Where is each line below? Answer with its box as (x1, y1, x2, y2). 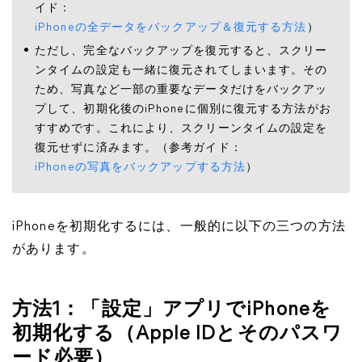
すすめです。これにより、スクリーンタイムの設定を (35, 123, 328, 135)
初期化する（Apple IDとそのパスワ (12, 325, 343, 344)
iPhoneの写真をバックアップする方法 (35, 162, 246, 174)
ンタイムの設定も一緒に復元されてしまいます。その (35, 65, 328, 77)
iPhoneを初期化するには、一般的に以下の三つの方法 (12, 221, 346, 234)
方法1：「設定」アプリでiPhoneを (12, 301, 331, 320)
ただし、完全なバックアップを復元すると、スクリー (35, 45, 328, 57)
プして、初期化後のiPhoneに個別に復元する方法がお (35, 103, 331, 116)
